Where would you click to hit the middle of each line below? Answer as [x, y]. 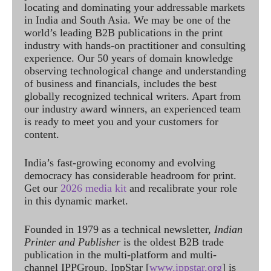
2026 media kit [93, 188]
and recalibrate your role [182, 188]
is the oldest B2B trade [172, 242]
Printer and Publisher [72, 242]
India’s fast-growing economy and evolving [120, 163]
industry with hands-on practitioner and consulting [135, 45]
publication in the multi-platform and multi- [120, 255]
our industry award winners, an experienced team [132, 109]
